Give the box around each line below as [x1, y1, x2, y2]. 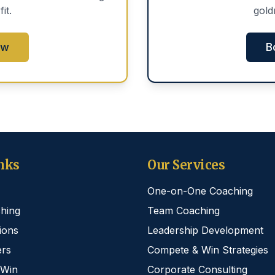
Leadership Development [147, 224, 263, 236]
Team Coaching [147, 204, 220, 217]
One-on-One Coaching [147, 185, 253, 197]
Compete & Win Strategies [147, 244, 268, 256]
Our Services [147, 157, 225, 172]
